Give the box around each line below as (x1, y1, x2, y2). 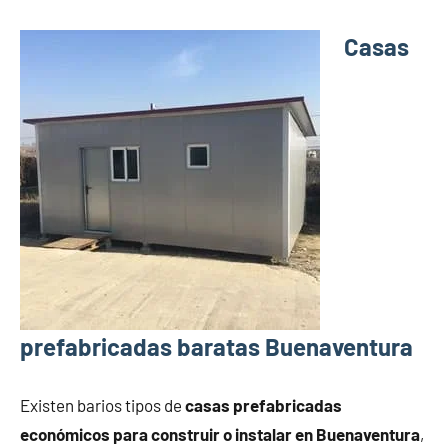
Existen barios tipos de (20, 395, 185, 416)
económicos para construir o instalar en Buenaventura (20, 424, 420, 445)
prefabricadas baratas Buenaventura (20, 332, 413, 362)
